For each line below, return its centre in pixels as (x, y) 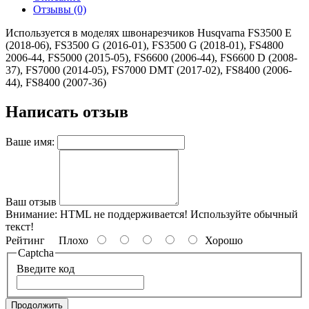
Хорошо (221, 240)
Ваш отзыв (31, 201)
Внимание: (31, 214)
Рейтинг (25, 240)
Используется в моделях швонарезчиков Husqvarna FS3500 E (149, 33)
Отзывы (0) (60, 9)
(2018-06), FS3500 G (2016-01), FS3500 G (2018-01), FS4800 (144, 45)
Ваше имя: (30, 141)
